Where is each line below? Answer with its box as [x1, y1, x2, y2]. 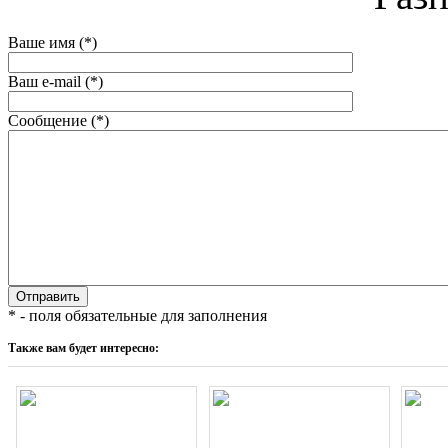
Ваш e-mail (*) [8, 72, 103, 90]
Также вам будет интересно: [8, 340, 159, 355]
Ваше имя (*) [8, 33, 97, 51]
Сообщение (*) [8, 111, 109, 129]
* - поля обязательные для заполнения [8, 306, 267, 324]
